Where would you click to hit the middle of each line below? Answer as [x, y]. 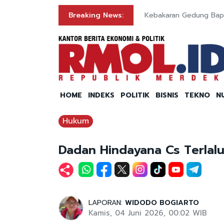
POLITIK [135, 95]
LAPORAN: [107, 203]
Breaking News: [96, 15]
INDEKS [101, 95]
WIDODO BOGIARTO [162, 203]
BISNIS [167, 95]
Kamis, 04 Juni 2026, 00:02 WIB [148, 213]
